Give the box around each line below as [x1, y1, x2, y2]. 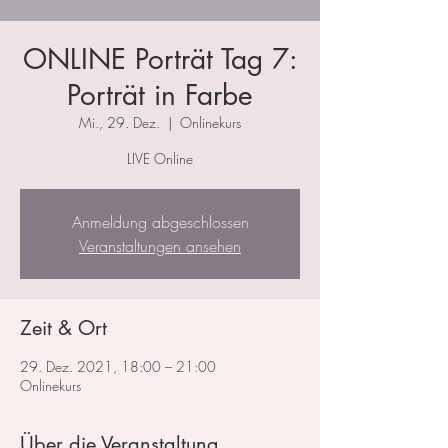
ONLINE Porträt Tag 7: [22, 41, 298, 78]
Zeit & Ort [20, 315, 107, 342]
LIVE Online [127, 149, 193, 169]
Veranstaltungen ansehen [79, 235, 241, 258]
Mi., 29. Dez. [79, 113, 160, 133]
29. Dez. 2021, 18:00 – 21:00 [20, 357, 216, 377]
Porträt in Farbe [67, 77, 253, 114]
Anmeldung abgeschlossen [71, 211, 249, 234]
